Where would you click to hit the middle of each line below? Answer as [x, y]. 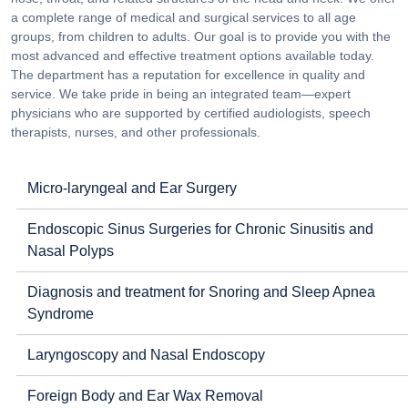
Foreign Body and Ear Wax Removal [145, 396]
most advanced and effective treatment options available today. [193, 56]
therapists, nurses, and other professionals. [136, 132]
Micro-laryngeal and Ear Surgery [132, 188]
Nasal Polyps [71, 251]
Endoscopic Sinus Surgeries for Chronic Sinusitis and [200, 229]
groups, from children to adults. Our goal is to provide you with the [201, 36]
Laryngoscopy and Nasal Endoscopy [146, 355]
